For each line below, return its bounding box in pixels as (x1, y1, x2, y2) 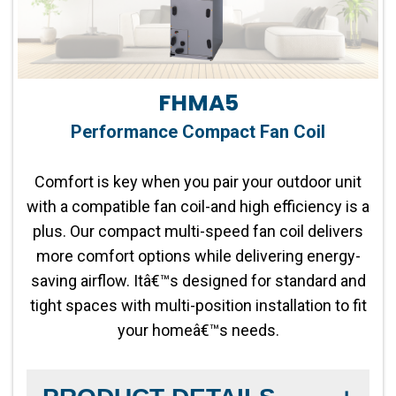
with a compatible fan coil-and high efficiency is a (27, 197, 369, 216)
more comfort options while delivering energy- (35, 247, 361, 265)
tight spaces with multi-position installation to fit (29, 296, 367, 315)
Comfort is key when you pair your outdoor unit (34, 172, 362, 191)
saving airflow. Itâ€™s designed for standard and (30, 271, 366, 290)
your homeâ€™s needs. (117, 321, 279, 339)
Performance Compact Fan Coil (71, 121, 325, 142)
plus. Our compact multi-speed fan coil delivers (33, 222, 363, 240)
